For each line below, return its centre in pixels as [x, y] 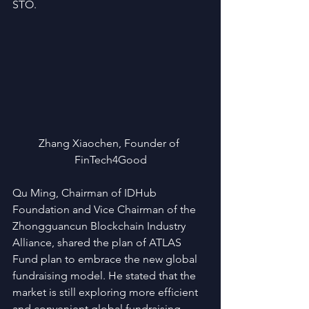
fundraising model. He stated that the [106, 276]
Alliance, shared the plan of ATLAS [98, 243]
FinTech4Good [110, 160]
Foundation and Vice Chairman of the [106, 210]
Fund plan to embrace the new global [106, 259]
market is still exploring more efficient [107, 292]
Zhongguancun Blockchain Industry [100, 226]
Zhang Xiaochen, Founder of [110, 143]
